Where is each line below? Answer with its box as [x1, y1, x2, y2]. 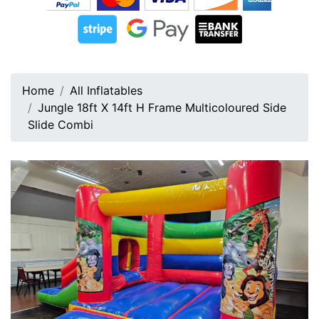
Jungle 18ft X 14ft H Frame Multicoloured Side [38, 100, 286, 115]
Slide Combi [28, 117, 93, 132]
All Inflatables [70, 83, 142, 98]
